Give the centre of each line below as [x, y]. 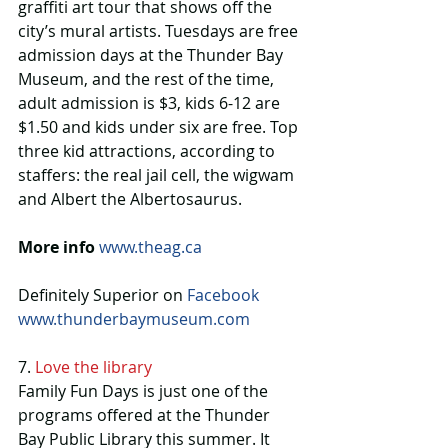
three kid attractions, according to [148, 151]
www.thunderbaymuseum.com [134, 319]
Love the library [93, 367]
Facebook [223, 295]
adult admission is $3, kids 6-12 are [151, 103]
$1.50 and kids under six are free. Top [160, 127]
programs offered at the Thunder [146, 415]
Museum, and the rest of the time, [148, 79]
